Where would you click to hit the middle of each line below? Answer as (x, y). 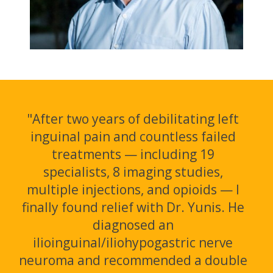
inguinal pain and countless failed (133, 136)
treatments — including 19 (133, 154)
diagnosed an (133, 225)
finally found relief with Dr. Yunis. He (133, 207)
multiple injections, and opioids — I (133, 189)
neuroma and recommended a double (133, 260)
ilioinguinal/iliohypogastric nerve (133, 242)
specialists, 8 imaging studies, (133, 172)
